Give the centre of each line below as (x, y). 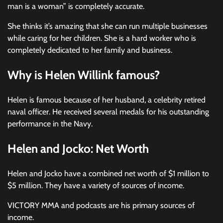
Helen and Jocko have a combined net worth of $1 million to (108, 174)
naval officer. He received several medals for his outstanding (108, 112)
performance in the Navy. (51, 124)
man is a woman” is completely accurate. (77, 6)
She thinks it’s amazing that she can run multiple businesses (108, 26)
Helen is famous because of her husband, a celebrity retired (107, 100)
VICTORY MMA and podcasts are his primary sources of (101, 206)
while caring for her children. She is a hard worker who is (102, 38)
